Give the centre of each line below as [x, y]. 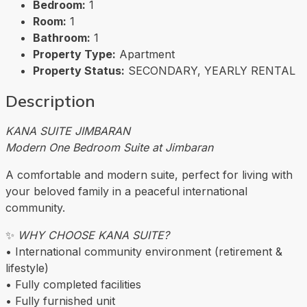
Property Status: [79, 70]
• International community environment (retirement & [144, 251]
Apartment [147, 54]
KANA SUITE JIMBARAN [68, 131]
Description [50, 100]
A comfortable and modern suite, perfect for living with [149, 174]
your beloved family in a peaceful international [126, 191]
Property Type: [74, 54]
